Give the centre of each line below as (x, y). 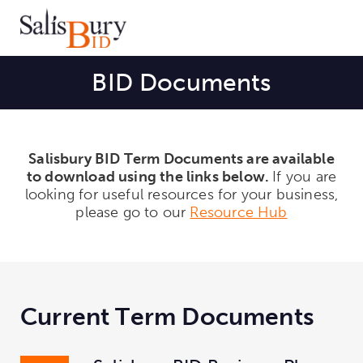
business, (307, 194)
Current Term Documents (167, 316)
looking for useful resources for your (150, 194)
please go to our (133, 212)
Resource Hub (239, 212)
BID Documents (181, 82)
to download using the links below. (149, 176)
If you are (305, 176)
